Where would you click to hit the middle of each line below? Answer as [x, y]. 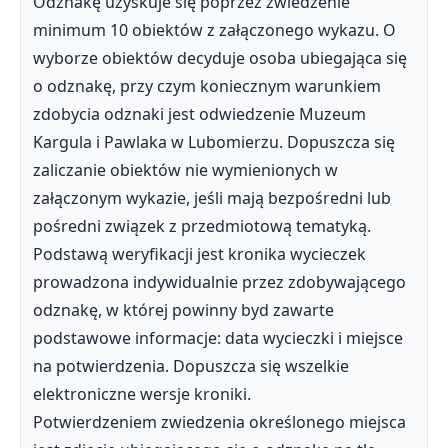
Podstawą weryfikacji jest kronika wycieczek [199, 254]
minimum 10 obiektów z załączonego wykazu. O [214, 30]
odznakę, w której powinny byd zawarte [183, 310]
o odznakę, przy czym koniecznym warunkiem [207, 86]
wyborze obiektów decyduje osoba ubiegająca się [220, 58]
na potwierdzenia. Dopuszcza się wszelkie [191, 366]
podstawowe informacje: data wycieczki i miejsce [218, 338]
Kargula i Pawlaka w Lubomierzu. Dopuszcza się [214, 142]
